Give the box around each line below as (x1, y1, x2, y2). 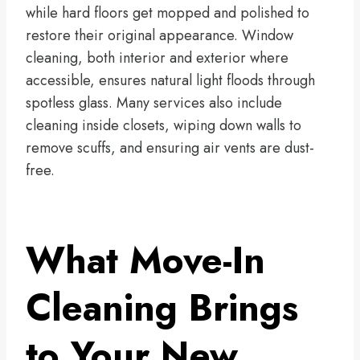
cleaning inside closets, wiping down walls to (26, 114, 301, 136)
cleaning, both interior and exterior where (26, 47, 288, 68)
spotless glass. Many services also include (26, 92, 282, 113)
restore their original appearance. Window (26, 24, 293, 46)
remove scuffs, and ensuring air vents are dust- (26, 137, 314, 158)
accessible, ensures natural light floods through (26, 69, 315, 91)
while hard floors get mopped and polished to (26, 2, 309, 23)
